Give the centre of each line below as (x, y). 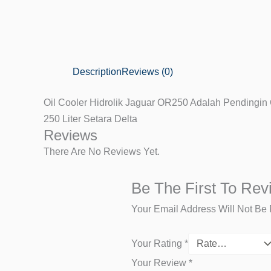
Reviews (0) (147, 72)
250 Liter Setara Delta (90, 119)
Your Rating (158, 243)
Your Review (160, 263)
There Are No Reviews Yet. (102, 152)
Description (97, 72)
